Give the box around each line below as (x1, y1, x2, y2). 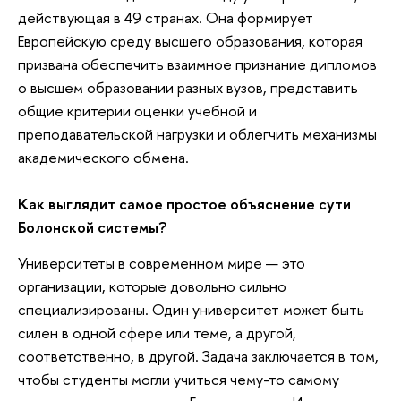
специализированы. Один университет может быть (18, 298, 364, 320)
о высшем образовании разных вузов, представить (18, 77, 358, 98)
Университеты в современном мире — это (18, 252, 305, 273)
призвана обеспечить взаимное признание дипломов (18, 54, 377, 75)
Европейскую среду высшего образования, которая (18, 30, 363, 52)
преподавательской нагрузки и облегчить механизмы (18, 124, 377, 145)
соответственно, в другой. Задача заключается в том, (18, 345, 379, 366)
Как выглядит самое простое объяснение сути (18, 193, 351, 215)
